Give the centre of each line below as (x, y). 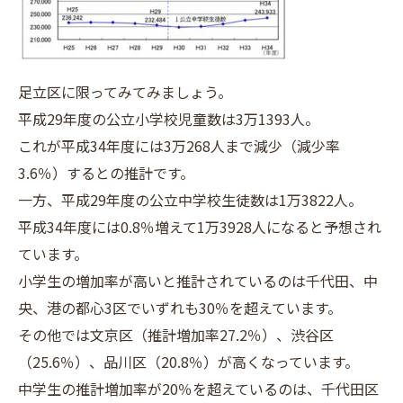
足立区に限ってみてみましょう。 (125, 92)
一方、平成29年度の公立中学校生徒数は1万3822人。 (190, 200)
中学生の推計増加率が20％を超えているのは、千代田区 (198, 389)
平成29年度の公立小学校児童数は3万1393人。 (169, 119)
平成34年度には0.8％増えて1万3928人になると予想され (200, 227)
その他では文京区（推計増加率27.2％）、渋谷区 (176, 335)
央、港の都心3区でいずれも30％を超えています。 (180, 308)
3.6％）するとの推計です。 (106, 173)
